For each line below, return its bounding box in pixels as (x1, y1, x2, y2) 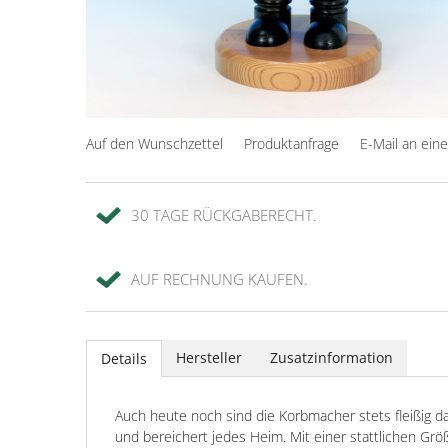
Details (101, 348, 147, 368)
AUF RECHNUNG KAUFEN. (131, 268, 308, 289)
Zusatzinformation (270, 347, 393, 367)
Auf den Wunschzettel (86, 133, 223, 153)
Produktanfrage (244, 133, 339, 153)
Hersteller (176, 347, 242, 367)
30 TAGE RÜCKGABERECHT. (131, 204, 317, 225)
